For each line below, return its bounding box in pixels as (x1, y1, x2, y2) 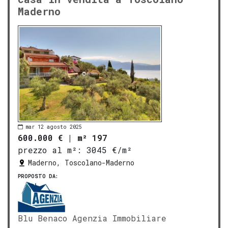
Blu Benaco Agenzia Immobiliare (18, 213, 166, 223)
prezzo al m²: (18, 145, 81, 155)
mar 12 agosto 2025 (26, 123, 82, 130)
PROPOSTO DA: (18, 173, 58, 180)
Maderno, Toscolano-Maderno (28, 158, 134, 167)
